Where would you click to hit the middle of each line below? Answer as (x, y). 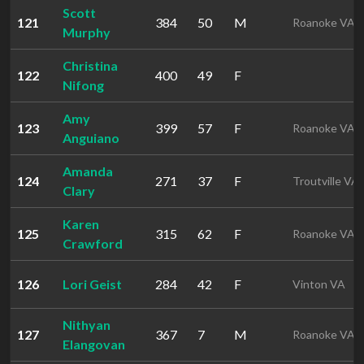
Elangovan (94, 344)
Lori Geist (92, 284)
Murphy (87, 32)
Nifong (83, 85)
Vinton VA (319, 284)
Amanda (88, 171)
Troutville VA (326, 181)
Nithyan (87, 325)
